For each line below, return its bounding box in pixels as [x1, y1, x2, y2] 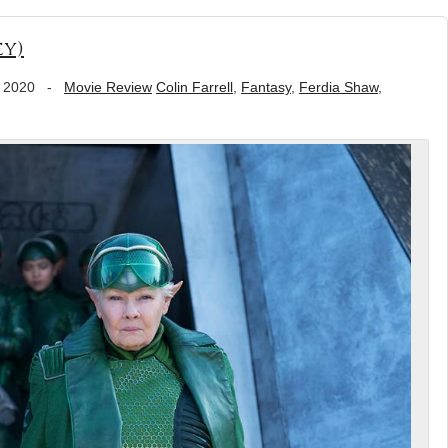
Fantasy [241, 79, 291, 95]
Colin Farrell [156, 79, 233, 95]
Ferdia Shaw [299, 79, 378, 95]
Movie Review [64, 79, 152, 95]
